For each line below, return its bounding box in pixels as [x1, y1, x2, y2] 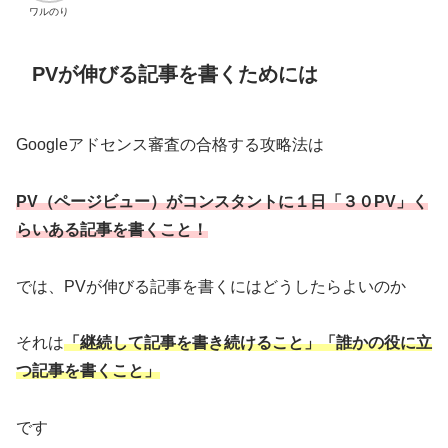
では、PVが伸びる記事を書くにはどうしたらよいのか [16, 277, 406, 295]
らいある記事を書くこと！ [16, 220, 208, 238]
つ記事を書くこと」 [16, 362, 160, 380]
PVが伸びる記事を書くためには [32, 62, 318, 85]
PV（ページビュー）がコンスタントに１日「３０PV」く [16, 192, 428, 210]
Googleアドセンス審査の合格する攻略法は [16, 136, 324, 154]
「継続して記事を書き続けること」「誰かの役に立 [64, 334, 432, 352]
